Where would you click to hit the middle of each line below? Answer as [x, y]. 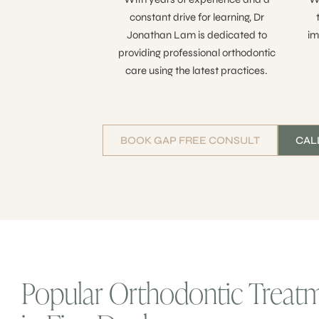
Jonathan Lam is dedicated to [197, 35]
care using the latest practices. [197, 71]
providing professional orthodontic [197, 53]
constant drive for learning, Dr [197, 17]
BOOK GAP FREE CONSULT [190, 141]
